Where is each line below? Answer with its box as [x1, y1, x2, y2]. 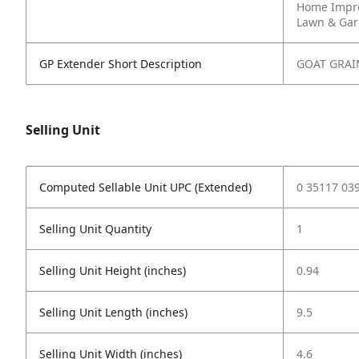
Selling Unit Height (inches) [39, 263, 186, 278]
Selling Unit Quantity [39, 221, 151, 236]
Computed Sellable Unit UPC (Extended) [39, 179, 252, 195]
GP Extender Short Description [39, 56, 202, 71]
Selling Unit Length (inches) [39, 305, 188, 320]
